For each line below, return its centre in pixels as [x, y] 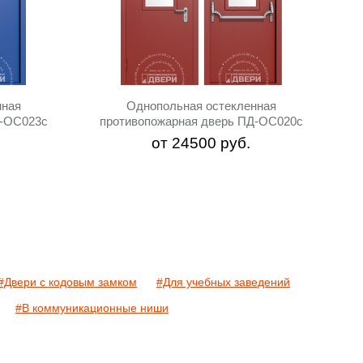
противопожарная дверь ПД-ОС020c [201, 121]
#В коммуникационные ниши [92, 308]
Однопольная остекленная [201, 106]
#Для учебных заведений [223, 282]
